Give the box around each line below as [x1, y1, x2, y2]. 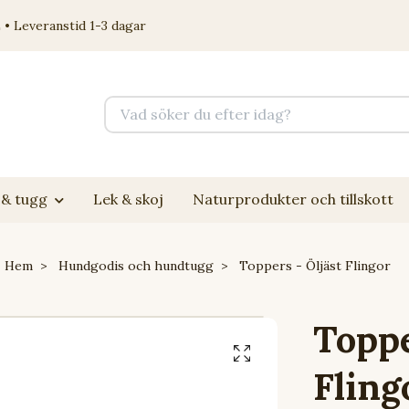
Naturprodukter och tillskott [192, 190, 393, 208]
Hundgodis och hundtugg [58, 257, 214, 274]
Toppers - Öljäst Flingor [235, 257, 391, 274]
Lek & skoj [92, 190, 163, 208]
